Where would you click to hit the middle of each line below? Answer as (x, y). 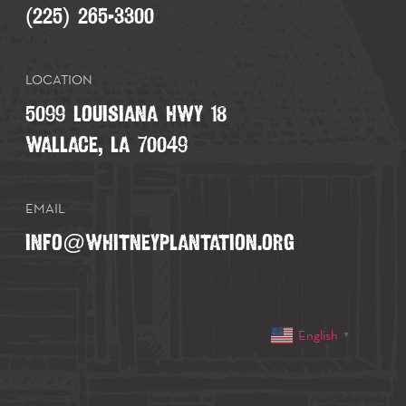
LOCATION (58, 79)
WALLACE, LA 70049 (106, 145)
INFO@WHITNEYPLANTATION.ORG (159, 243)
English (318, 334)
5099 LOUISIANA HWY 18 (126, 114)
